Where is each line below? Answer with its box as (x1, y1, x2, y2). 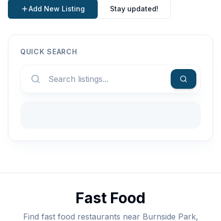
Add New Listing (29, 4, 85, 13)
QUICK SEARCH (20, 47, 77, 56)
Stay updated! (110, 4, 158, 13)
